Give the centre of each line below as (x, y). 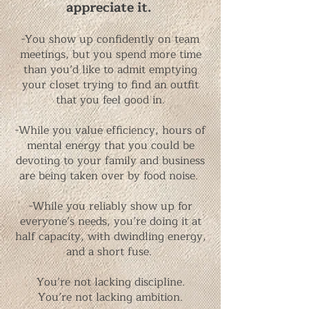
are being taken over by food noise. (110, 176)
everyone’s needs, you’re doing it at (110, 221)
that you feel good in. (110, 100)
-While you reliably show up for (110, 206)
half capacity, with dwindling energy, (110, 236)
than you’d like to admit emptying (110, 69)
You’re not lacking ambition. (110, 297)
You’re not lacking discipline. (110, 282)
